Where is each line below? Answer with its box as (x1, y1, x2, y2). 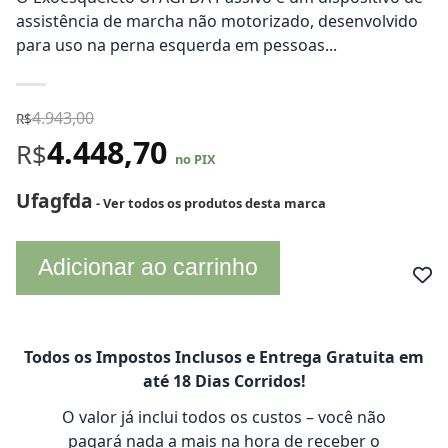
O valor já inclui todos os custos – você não (62, 406, 386, 428)
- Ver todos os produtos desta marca (93, 194, 326, 212)
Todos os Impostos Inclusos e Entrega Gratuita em (24, 346, 424, 368)
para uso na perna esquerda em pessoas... (16, 34, 337, 56)
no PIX (175, 150, 216, 168)
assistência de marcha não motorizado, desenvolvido (16, 10, 418, 32)
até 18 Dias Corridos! (142, 370, 306, 392)
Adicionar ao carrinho (38, 254, 258, 280)
